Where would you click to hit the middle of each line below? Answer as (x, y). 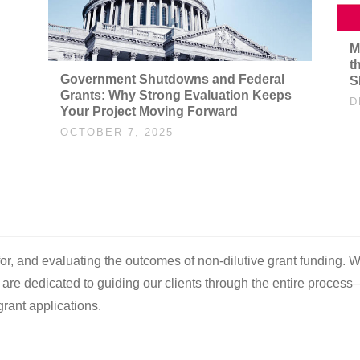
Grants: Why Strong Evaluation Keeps (176, 95)
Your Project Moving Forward (149, 111)
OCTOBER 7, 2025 (117, 132)
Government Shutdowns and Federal (172, 79)
